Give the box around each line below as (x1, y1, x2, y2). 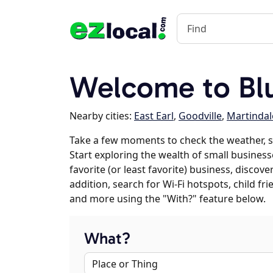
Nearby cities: (69, 109, 134, 122)
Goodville (179, 109, 222, 122)
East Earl (134, 109, 174, 122)
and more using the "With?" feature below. (69, 192, 266, 205)
